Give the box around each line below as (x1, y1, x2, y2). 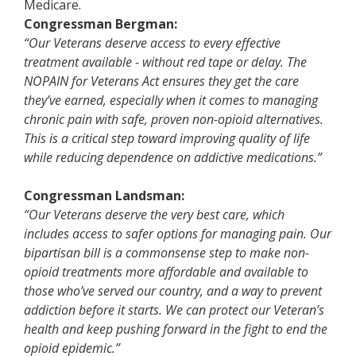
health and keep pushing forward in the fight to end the (24, 319, 327, 338)
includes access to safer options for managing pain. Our (24, 224, 331, 242)
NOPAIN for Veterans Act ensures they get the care (24, 72, 299, 90)
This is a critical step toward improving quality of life (24, 129, 310, 147)
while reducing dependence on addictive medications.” (24, 148, 322, 166)
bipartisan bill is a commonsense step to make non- (24, 243, 309, 261)
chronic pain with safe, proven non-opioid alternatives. (24, 110, 323, 128)
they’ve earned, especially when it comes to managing (24, 91, 318, 109)
